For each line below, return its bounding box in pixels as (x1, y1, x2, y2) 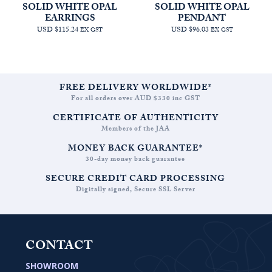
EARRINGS (44, 11, 95, 27)
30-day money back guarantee (86, 154, 186, 166)
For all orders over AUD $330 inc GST (70, 93, 200, 105)
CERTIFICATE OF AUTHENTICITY (52, 111, 219, 126)
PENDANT (178, 11, 226, 27)
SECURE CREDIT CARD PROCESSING (46, 172, 226, 187)
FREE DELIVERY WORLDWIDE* (59, 81, 212, 96)
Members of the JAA (101, 123, 170, 135)
